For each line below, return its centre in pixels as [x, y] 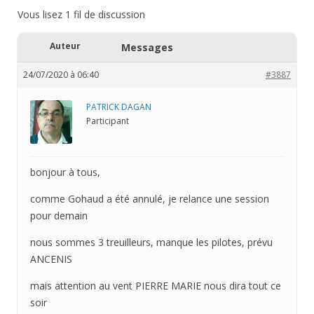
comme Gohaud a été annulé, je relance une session [150, 199]
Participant [108, 121]
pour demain [59, 216]
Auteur [65, 46]
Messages [147, 48]
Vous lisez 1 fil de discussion [81, 15]
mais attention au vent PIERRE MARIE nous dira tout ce [156, 286]
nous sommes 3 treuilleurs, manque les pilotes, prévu [151, 243]
